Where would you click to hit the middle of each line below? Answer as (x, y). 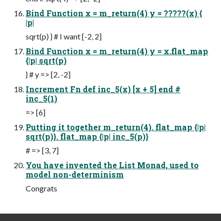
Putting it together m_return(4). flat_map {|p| (116, 127)
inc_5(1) (41, 98)
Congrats (41, 188)
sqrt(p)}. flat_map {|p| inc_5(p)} (87, 136)
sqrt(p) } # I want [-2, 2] (64, 36)
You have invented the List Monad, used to (112, 165)
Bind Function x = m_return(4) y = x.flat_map (117, 51)
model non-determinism (75, 174)
